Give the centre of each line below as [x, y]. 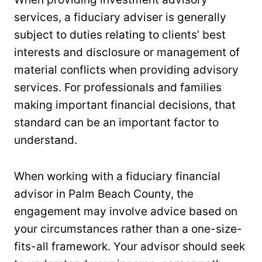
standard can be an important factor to [116, 122]
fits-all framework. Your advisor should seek [130, 246]
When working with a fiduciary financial [117, 176]
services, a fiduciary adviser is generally [120, 17]
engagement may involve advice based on [126, 211]
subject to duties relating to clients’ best [120, 35]
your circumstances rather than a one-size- [128, 229]
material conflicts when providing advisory [126, 70]
